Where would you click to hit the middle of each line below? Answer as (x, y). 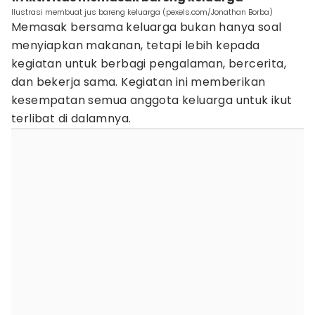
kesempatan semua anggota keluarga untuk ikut (152, 100)
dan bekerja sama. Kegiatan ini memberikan (139, 82)
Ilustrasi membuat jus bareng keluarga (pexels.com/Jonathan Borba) (142, 12)
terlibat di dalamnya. (71, 118)
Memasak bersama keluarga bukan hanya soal (147, 27)
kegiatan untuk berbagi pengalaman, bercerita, (149, 64)
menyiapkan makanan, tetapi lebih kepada (136, 45)
